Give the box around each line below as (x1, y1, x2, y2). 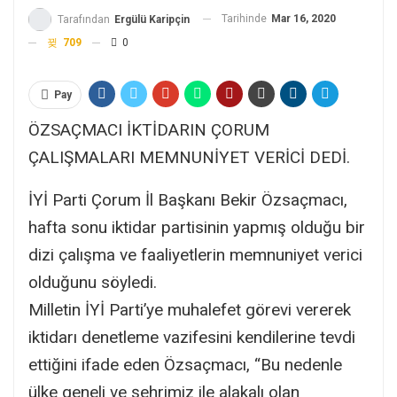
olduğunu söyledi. (28, 271, 157, 292)
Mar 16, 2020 (271, 12, 336, 25)
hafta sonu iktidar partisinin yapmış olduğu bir (28, 216, 365, 237)
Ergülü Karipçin (114, 12, 190, 26)
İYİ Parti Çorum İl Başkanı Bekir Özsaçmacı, (28, 189, 347, 210)
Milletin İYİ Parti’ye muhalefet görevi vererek (28, 299, 351, 320)
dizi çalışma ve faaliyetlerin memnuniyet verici (28, 244, 362, 265)
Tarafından (58, 12, 113, 26)
